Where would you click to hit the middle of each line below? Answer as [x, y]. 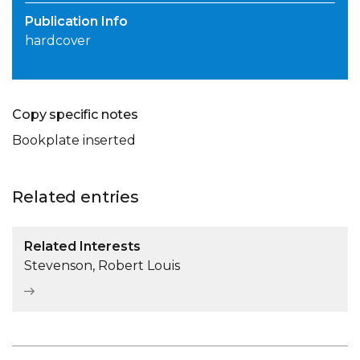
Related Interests [82, 247]
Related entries [76, 197]
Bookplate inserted [74, 141]
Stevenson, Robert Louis [102, 266]
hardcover [58, 41]
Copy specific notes [75, 115]
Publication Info [76, 22]
